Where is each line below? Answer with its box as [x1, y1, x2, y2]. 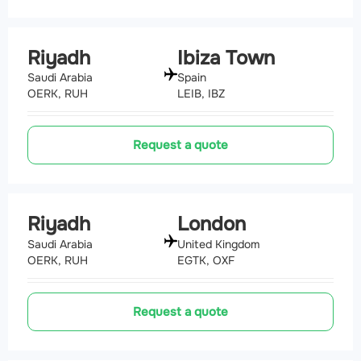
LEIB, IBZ [177, 86, 225, 102]
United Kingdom [177, 237, 259, 252]
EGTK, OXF [177, 253, 234, 268]
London [177, 212, 246, 237]
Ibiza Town [177, 45, 275, 70]
